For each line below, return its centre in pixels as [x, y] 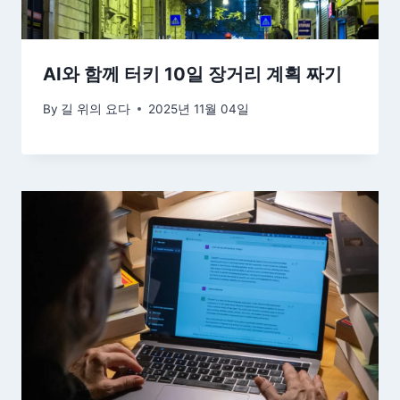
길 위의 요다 [96, 108]
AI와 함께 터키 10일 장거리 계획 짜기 [192, 74]
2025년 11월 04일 [199, 108]
